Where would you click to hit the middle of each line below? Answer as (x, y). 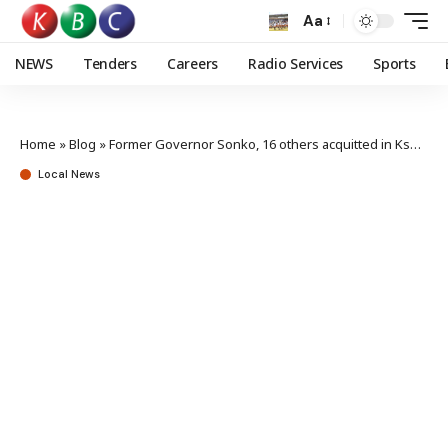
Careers (192, 63)
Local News (69, 174)
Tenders (109, 63)
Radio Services (295, 63)
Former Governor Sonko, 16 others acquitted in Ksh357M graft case (259, 144)
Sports (394, 63)
